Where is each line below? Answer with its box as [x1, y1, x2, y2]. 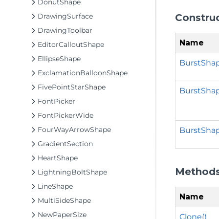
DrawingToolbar [38, 26, 92, 35]
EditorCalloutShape [38, 40, 104, 49]
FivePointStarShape [38, 83, 106, 91]
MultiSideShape [38, 196, 91, 205]
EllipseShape [38, 54, 81, 63]
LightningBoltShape [38, 168, 107, 176]
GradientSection [38, 139, 93, 148]
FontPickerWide [38, 111, 93, 120]
